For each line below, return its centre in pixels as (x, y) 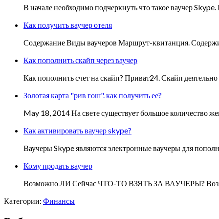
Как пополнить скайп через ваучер (80, 60)
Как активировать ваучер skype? (77, 131)
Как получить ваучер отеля (68, 25)
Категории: (23, 201)
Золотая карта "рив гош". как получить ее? (93, 95)
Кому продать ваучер (58, 166)
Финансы (59, 201)
